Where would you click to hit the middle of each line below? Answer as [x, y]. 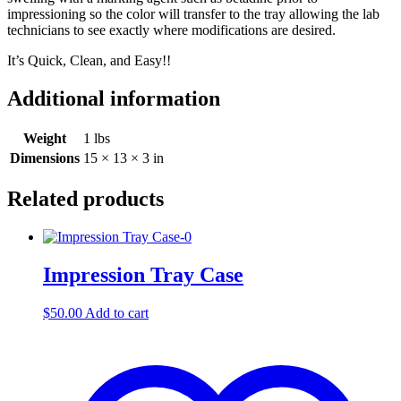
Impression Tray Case [143, 275]
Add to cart [117, 313]
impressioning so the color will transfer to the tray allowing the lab [193, 13]
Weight [45, 139]
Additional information [114, 98]
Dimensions [45, 158]
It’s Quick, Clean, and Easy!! [89, 60]
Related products [85, 199]
